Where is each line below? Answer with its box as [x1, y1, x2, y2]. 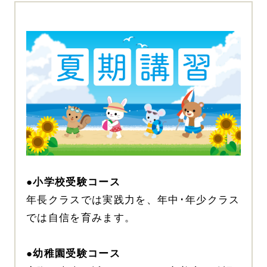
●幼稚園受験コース [26, 247, 120, 259]
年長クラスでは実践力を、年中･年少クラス [26, 194, 240, 206]
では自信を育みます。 [26, 212, 136, 223]
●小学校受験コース [26, 176, 120, 188]
